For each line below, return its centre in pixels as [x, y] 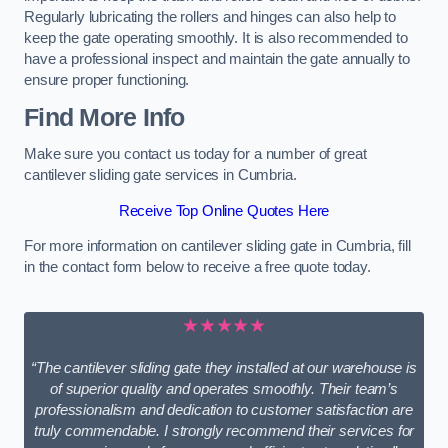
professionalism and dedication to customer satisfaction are [224, 410]
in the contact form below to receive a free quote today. [197, 267]
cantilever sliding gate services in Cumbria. [160, 175]
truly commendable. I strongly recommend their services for [224, 431]
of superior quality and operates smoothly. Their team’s [223, 389]
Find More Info [104, 117]
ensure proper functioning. [107, 80]
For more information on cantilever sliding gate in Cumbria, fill [217, 246]
